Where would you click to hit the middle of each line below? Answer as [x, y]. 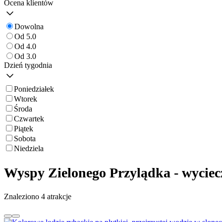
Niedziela [29, 149]
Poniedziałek [34, 89]
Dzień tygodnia [28, 65]
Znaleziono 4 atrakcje [38, 196]
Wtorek [26, 99]
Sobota [25, 139]
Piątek [24, 129]
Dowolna [29, 27]
